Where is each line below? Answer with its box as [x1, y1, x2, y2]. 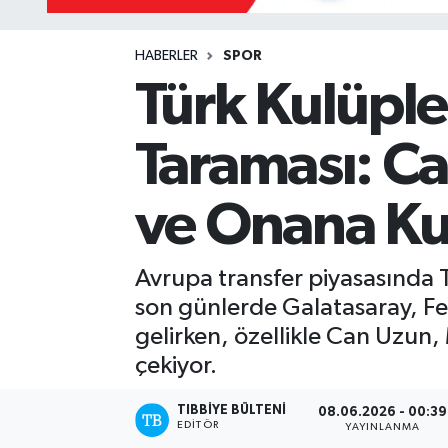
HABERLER [134, 49, 198, 64]
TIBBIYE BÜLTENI [177, 403, 287, 417]
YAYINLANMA [345, 422, 421, 433]
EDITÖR [177, 419, 219, 430]
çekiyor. [134, 353, 217, 379]
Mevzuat [53, 27, 129, 44]
